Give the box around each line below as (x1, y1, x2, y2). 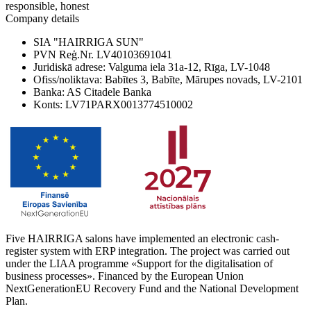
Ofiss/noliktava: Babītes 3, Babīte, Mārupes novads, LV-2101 (33, 74, 303, 86)
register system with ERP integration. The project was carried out (6, 245, 289, 258)
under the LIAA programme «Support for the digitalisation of (6, 258, 273, 270)
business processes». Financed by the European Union (6, 270, 244, 283)
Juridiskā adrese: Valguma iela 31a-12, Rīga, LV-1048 (33, 61, 270, 74)
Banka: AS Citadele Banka (33, 86, 151, 99)
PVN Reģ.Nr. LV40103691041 (33, 49, 172, 61)
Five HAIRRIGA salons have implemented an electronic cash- (6, 233, 279, 245)
